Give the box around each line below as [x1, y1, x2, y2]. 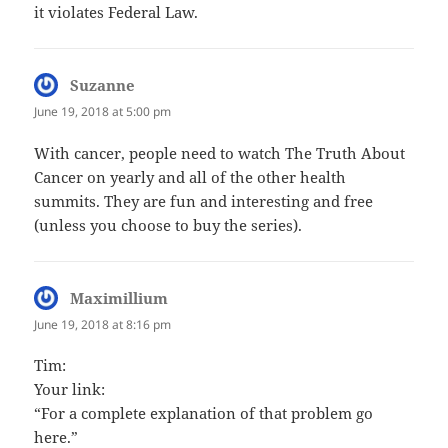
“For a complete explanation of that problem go [34, 402, 374, 423]
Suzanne [70, 75, 136, 96]
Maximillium [70, 287, 169, 308]
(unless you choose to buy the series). [34, 214, 303, 235]
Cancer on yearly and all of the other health [34, 166, 347, 187]
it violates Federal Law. [34, 2, 199, 23]
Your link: [34, 378, 106, 399]
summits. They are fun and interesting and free [34, 190, 374, 211]
